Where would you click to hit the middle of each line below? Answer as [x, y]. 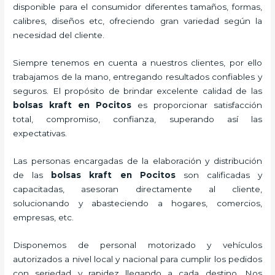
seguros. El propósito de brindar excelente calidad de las [137, 91]
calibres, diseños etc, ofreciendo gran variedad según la [137, 21]
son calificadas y [223, 175]
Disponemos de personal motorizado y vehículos [137, 245]
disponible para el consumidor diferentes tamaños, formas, [137, 7]
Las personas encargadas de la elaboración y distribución [137, 161]
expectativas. [40, 133]
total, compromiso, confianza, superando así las [137, 119]
